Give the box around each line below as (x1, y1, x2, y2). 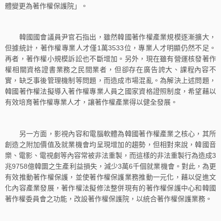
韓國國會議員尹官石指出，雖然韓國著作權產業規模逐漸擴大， (5, 33, 216, 41)
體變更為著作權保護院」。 (5, 1, 88, 10)
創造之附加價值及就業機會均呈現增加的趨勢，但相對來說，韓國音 (5, 140, 216, 148)
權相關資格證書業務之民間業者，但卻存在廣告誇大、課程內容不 (5, 66, 216, 74)
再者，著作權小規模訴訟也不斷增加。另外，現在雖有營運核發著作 (5, 55, 216, 63)
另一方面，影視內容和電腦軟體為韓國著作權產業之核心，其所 (5, 129, 216, 138)
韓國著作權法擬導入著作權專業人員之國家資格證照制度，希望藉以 (5, 87, 216, 96)
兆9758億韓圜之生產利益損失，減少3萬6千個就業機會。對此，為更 (5, 162, 216, 170)
